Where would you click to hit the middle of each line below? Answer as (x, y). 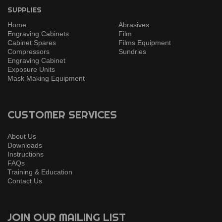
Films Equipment (145, 43)
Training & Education (40, 172)
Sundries (132, 52)
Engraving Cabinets (38, 34)
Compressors (28, 52)
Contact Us (25, 181)
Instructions (26, 154)
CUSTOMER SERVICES (62, 115)
